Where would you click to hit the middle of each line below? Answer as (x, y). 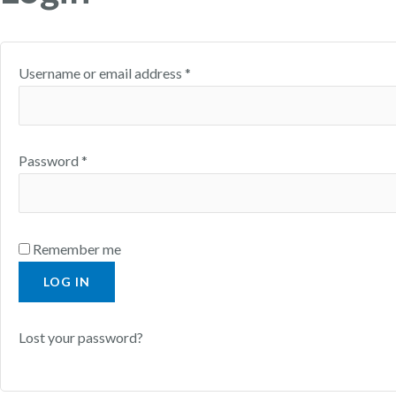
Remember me (77, 248)
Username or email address (102, 72)
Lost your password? (81, 338)
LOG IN (67, 281)
